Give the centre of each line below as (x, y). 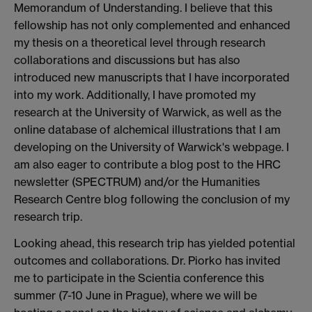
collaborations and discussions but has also (127, 60)
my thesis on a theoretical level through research (140, 43)
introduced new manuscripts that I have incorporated (152, 78)
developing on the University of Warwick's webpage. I (151, 147)
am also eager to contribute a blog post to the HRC (147, 165)
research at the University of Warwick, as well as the (148, 112)
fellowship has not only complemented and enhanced (152, 25)
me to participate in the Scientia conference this (139, 278)
